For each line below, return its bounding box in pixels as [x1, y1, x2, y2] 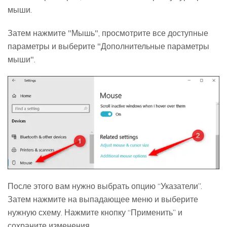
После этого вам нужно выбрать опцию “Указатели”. [8, 181, 202, 192]
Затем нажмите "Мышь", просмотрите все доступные [8, 28, 208, 39]
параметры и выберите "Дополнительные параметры [8, 41, 209, 52]
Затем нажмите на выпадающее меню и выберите [8, 194, 198, 205]
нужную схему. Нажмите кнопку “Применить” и [8, 207, 182, 218]
